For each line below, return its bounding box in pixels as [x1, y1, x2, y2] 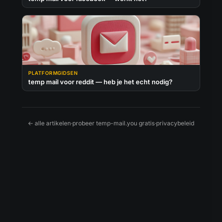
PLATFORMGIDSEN [28, 70, 78, 76]
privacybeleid [156, 119, 194, 127]
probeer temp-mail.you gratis [72, 119, 155, 127]
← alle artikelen [28, 119, 71, 127]
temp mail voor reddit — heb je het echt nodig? [28, 78, 172, 86]
